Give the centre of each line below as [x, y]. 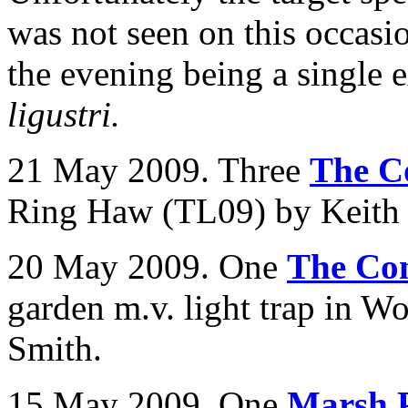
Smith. [55, 348]
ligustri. [64, 114]
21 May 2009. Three [158, 170]
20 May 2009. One [147, 266]
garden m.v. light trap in [184, 307]
